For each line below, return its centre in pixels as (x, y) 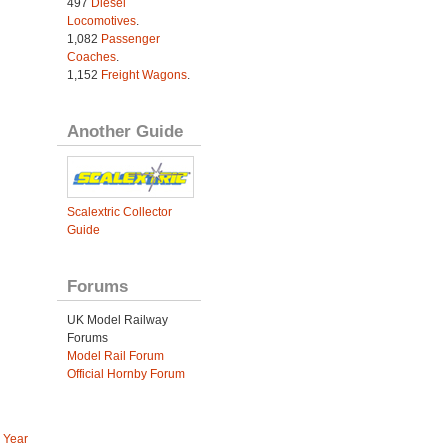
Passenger (130, 38)
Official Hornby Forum (125, 373)
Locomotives (101, 20)
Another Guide (124, 130)
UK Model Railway (117, 319)
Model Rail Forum (115, 355)
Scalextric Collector (119, 211)
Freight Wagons (143, 74)
